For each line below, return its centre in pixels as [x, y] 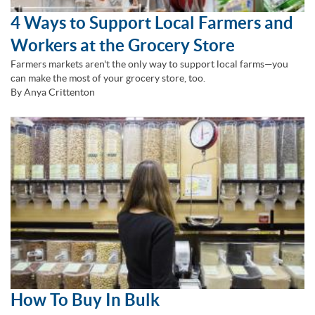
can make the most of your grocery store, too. [108, 78]
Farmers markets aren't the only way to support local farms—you [149, 64]
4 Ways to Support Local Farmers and [152, 23]
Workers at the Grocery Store [123, 46]
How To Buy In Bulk [85, 300]
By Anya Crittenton [53, 92]
